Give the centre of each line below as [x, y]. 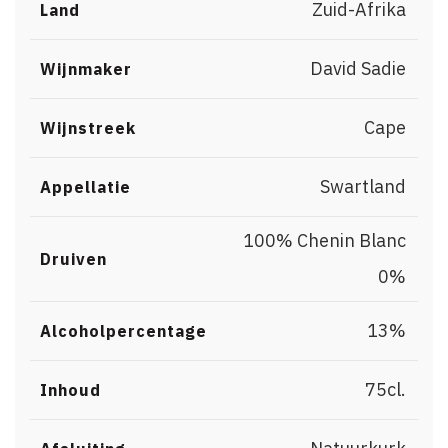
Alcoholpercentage [123, 331]
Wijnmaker [86, 69]
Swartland [363, 186]
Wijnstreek [88, 128]
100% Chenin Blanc [324, 240]
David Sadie [358, 68]
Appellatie [85, 187]
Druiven [73, 259]
